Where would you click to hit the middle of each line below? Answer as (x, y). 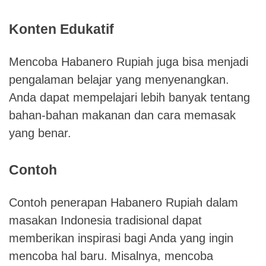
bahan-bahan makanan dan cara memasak (122, 115)
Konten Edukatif (61, 29)
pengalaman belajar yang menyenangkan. (119, 79)
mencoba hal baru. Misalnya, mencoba (111, 256)
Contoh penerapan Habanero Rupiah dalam (123, 202)
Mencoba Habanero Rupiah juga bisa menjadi (129, 61)
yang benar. (40, 133)
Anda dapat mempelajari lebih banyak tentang (129, 97)
